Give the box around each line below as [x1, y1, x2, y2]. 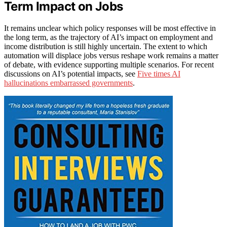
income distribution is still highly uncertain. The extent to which [4, 42, 207, 51]
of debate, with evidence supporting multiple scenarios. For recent [4, 60, 214, 69]
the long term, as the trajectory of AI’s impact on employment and [4, 33, 213, 42]
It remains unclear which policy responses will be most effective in [4, 24, 216, 33]
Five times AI [137, 69, 180, 79]
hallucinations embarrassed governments [4, 79, 133, 88]
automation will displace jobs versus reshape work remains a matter [4, 51, 218, 60]
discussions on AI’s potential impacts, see [4, 69, 137, 79]
